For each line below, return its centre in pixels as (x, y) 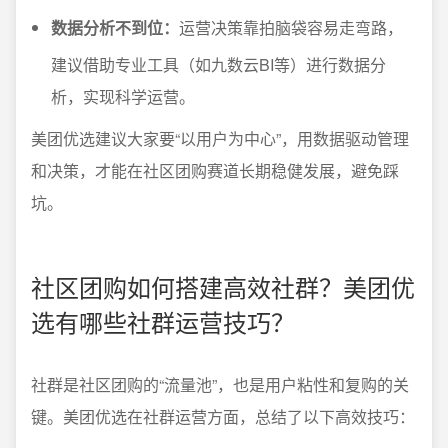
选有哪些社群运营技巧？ (163, 321)
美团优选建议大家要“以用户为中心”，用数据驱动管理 (220, 138)
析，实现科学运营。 (123, 96)
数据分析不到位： (115, 27)
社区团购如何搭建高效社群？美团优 (223, 286)
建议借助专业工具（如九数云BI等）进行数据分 (218, 64)
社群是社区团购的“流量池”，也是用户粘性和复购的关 (220, 384)
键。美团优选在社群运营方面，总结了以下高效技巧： (223, 416)
